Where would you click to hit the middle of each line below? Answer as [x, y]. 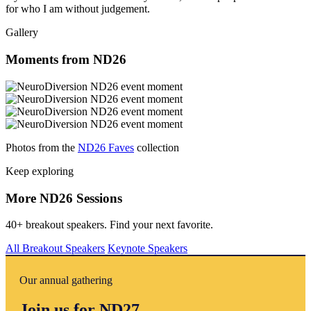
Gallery [22, 33]
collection [157, 147]
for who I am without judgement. [78, 9]
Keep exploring [40, 171]
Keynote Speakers [148, 249]
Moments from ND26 [66, 60]
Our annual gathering [66, 280]
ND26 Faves [106, 147]
